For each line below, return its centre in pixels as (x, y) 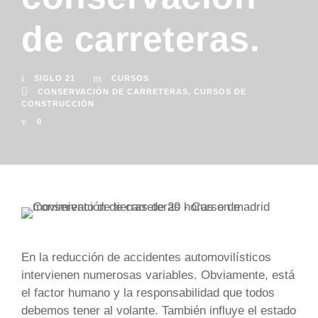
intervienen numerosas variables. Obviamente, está (158, 275)
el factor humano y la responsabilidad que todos (148, 293)
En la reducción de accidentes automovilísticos (146, 258)
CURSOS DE (220, 92)
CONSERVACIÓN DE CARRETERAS (113, 92)
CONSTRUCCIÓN (58, 104)
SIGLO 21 (55, 78)
